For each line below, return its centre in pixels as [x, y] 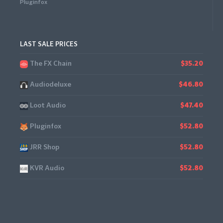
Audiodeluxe [51, 85]
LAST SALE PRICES [49, 45]
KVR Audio [47, 168]
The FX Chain [51, 64]
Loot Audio [48, 106]
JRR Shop [45, 147]
